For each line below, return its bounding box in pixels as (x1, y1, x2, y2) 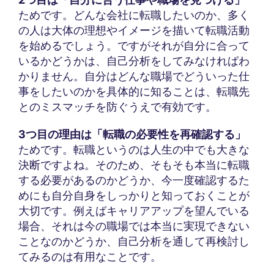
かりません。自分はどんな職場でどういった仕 (18, 70, 250, 83)
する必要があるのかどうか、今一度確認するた (18, 174, 250, 187)
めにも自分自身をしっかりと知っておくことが (18, 189, 250, 202)
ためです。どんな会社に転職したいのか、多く (18, 9, 250, 22)
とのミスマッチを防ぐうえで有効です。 (18, 100, 217, 114)
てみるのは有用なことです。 (18, 250, 161, 264)
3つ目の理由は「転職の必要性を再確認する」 (18, 128, 246, 141)
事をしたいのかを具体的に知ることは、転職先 (18, 85, 250, 98)
